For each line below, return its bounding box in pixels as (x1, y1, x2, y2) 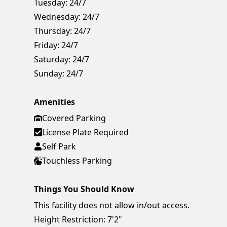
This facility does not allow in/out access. (34, 200, 190, 211)
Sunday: (34, 68, 65, 80)
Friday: (34, 40, 60, 51)
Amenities (34, 96, 75, 108)
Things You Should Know (34, 183, 135, 195)
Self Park (42, 141, 77, 153)
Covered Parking (42, 112, 106, 124)
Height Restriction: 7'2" (34, 214, 123, 225)
